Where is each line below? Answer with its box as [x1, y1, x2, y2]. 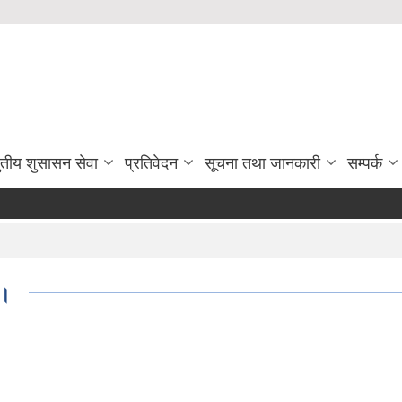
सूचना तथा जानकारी [205, 154, 320, 172]
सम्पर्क [347, 154, 382, 172]
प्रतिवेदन [125, 154, 178, 172]
